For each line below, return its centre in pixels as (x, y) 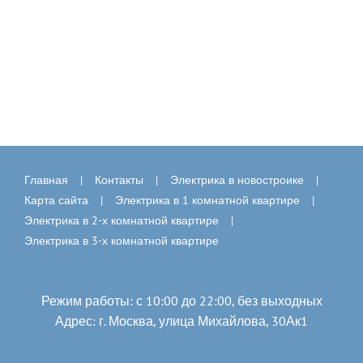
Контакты (119, 180)
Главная (46, 180)
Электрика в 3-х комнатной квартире (122, 241)
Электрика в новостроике (237, 180)
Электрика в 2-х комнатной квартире (122, 221)
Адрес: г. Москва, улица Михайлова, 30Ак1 (181, 321)
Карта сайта (56, 201)
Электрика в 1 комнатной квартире (207, 201)
